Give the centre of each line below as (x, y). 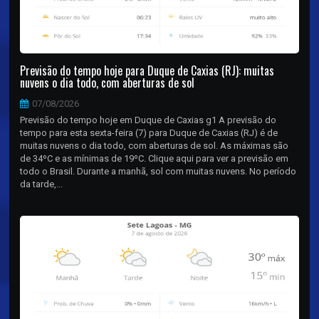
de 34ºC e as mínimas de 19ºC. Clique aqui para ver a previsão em (155, 158)
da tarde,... (42, 184)
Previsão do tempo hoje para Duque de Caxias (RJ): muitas (147, 70)
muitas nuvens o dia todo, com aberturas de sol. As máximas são (155, 145)
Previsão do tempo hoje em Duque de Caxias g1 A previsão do (148, 120)
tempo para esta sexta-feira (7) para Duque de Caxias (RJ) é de (149, 132)
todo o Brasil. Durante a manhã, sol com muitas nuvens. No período (158, 171)
